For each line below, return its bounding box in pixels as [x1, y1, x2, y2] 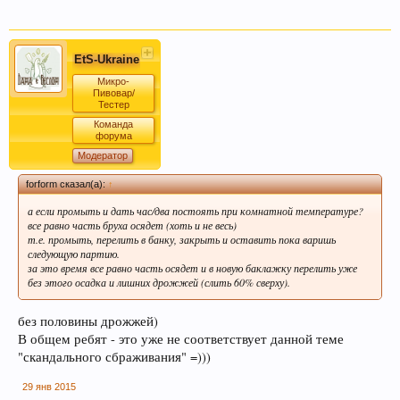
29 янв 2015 [22, 381, 76, 393]
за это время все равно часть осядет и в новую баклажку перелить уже [28, 260, 357, 275]
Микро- [97, 75, 129, 87]
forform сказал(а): [26, 178, 108, 189]
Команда [94, 118, 133, 129]
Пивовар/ [92, 87, 135, 98]
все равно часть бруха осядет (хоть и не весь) [28, 217, 237, 232]
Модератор [78, 149, 128, 161]
